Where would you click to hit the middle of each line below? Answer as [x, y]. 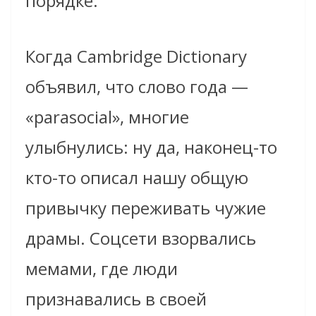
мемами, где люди [102, 268]
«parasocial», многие [107, 116]
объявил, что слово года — [137, 86]
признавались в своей [116, 298]
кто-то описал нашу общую [137, 177]
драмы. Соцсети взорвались [141, 238]
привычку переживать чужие [146, 207]
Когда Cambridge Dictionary [136, 56]
